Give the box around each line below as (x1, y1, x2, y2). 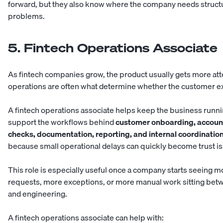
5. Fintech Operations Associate (8, 40, 218, 56)
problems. (8, 9, 45, 23)
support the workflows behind (8, 115, 115, 129)
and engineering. (8, 187, 67, 201)
